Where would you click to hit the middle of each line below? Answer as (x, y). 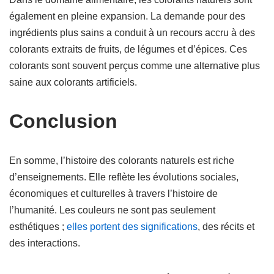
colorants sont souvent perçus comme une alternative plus (135, 66)
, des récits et (226, 227)
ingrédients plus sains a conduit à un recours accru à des (132, 33)
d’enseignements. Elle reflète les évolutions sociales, (124, 177)
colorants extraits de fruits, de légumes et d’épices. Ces (128, 49)
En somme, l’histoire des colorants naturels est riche (122, 161)
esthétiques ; (38, 227)
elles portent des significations (132, 227)
